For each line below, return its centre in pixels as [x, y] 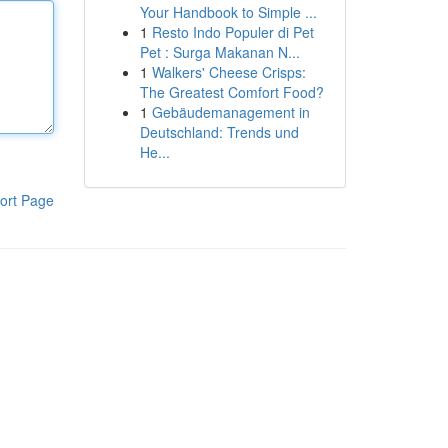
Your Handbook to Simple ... [228, 12]
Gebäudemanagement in [230, 112]
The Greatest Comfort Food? [231, 92]
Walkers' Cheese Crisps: [228, 72]
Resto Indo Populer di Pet [232, 32]
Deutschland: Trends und [219, 132]
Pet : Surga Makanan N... [219, 52]
